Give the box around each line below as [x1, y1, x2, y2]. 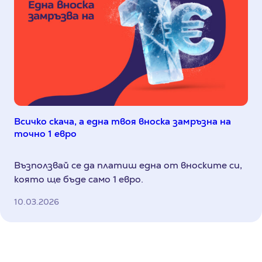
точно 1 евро [14, 127, 77, 140]
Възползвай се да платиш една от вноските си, [14, 159, 242, 172]
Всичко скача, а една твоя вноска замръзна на [14, 115, 231, 128]
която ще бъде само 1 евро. [14, 173, 143, 186]
